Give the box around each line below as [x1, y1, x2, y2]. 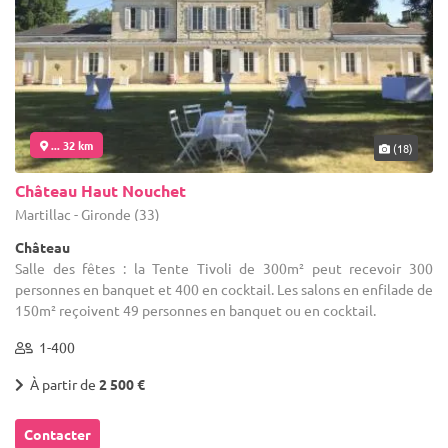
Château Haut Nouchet [15, 179, 186, 201]
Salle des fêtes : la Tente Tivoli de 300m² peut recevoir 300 [15, 258, 433, 277]
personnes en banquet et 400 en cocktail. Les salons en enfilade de [15, 279, 433, 298]
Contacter [24, 424, 91, 443]
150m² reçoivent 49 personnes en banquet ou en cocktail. [15, 300, 376, 319]
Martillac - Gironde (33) [15, 204, 160, 223]
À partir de [24, 374, 99, 393]
